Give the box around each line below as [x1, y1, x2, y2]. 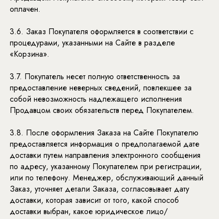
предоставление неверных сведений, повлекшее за [10, 82, 192, 93]
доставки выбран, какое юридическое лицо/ [10, 206, 168, 217]
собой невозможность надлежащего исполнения [10, 93, 182, 105]
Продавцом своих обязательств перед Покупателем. [10, 105, 194, 116]
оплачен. [10, 3, 41, 15]
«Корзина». [10, 48, 49, 60]
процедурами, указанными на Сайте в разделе [10, 37, 175, 48]
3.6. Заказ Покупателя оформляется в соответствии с [10, 26, 194, 37]
